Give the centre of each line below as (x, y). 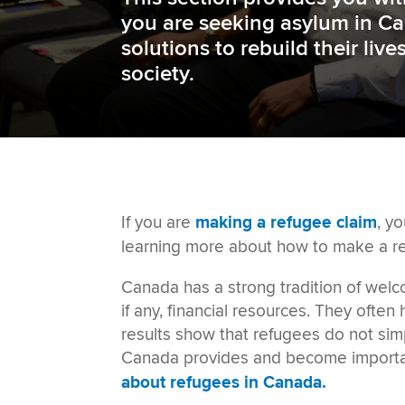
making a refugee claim (287, 222)
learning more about (199, 246)
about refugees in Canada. (224, 382)
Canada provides (185, 358)
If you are (159, 222)
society (155, 74)
